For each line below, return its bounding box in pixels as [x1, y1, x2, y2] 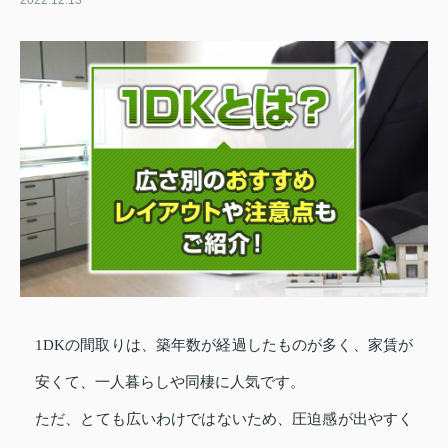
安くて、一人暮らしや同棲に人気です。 [35, 373, 305, 390]
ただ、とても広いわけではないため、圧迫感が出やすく [35, 410, 413, 427]
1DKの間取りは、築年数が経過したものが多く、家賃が [35, 336, 413, 353]
